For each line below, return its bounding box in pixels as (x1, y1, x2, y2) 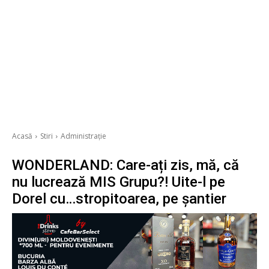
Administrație (61, 131, 106, 142)
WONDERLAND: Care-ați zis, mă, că (12, 157, 239, 174)
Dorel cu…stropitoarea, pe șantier (12, 190, 226, 208)
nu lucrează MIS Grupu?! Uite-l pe (12, 174, 225, 191)
